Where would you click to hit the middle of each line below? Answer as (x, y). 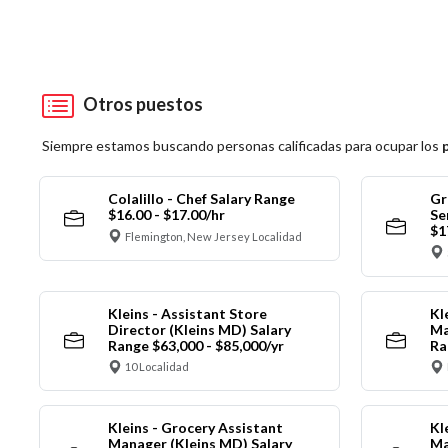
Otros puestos (140, 103)
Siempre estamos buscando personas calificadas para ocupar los (242, 146)
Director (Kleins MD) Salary (199, 329)
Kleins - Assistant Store (187, 313)
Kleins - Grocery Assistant (195, 428)
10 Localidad (157, 367)
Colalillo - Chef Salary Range (201, 199)
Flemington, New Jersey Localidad (213, 236)
